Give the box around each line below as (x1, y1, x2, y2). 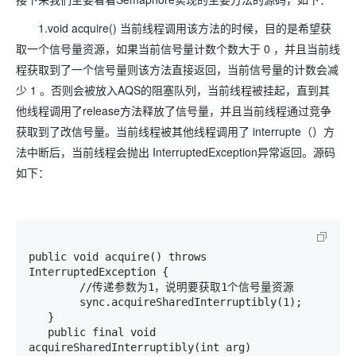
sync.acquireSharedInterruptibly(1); (29, 296, 79, 309)
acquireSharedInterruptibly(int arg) (29, 341, 251, 354)
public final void (29, 326, 48, 339)
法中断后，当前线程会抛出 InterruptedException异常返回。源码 (16, 144, 335, 161)
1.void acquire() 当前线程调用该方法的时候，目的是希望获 (16, 20, 331, 37)
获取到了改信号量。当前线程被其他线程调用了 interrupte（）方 (16, 123, 335, 140)
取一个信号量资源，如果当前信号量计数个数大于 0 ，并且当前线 (16, 41, 340, 57)
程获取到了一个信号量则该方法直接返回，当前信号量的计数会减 (16, 61, 339, 78)
